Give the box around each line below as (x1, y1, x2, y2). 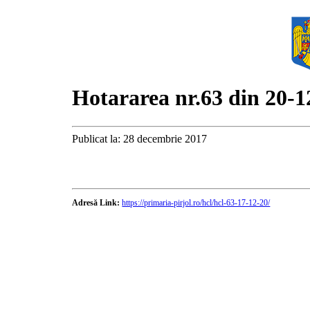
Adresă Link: (72, 197, 120, 208)
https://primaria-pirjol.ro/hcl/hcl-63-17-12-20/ (122, 197, 271, 208)
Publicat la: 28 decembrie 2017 (72, 132, 208, 145)
